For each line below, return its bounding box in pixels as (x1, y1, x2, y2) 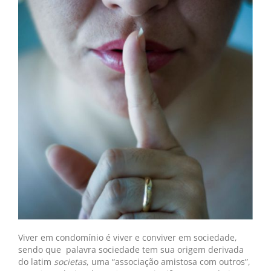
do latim (18, 256, 54, 267)
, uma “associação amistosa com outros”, (87, 256, 250, 267)
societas (54, 256, 87, 267)
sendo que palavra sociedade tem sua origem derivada (18, 244, 244, 255)
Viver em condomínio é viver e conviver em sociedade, (18, 232, 237, 243)
